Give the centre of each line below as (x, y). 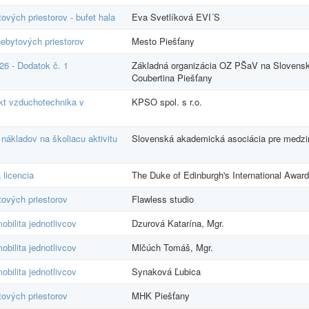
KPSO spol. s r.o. (167, 101)
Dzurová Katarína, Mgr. (178, 223)
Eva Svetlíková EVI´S (176, 17)
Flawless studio (163, 199)
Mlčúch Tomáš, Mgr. (172, 247)
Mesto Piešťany (163, 41)
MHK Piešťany (161, 295)
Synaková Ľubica (166, 271)
